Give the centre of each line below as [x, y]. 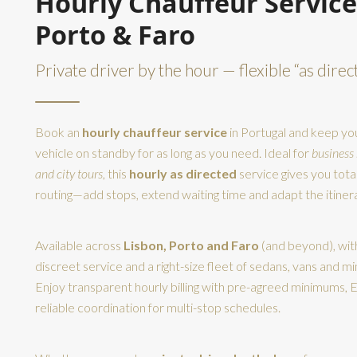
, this [116, 173]
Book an [59, 132]
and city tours [69, 173]
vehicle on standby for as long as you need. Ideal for [173, 153]
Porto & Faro [115, 34]
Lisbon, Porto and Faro [191, 245]
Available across [79, 245]
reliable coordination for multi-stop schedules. [158, 307]
